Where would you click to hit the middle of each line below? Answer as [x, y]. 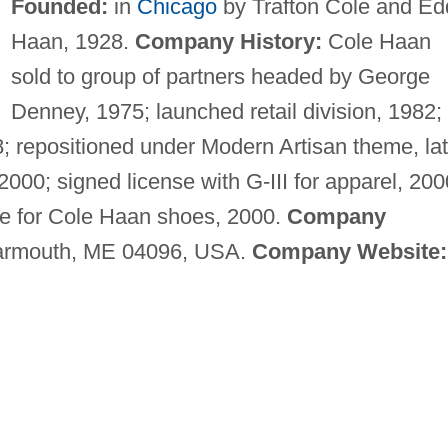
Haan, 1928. [72, 41]
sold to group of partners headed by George [220, 76]
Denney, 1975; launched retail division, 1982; [226, 111]
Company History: [228, 41]
